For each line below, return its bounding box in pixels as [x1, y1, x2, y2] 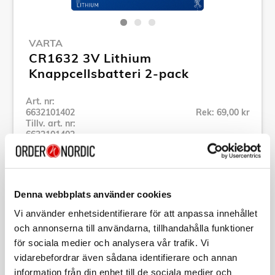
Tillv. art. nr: [26, 117, 76, 129]
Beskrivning [31, 230, 87, 243]
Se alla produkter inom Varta [26, 142, 145, 153]
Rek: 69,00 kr [196, 106, 249, 118]
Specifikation [31, 193, 92, 206]
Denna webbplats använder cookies [14, 188, 171, 199]
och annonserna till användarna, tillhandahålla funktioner [14, 222, 254, 233]
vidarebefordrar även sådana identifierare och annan [14, 252, 238, 263]
